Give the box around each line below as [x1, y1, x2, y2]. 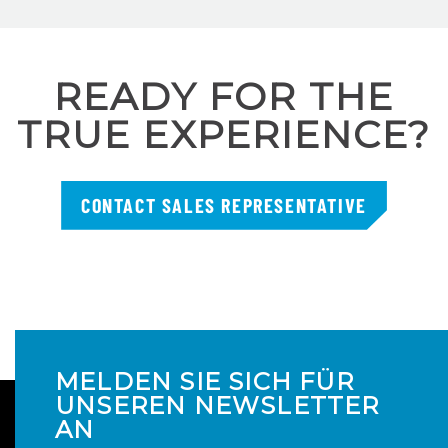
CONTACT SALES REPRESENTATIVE [81, 193, 367, 218]
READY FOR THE [54, 72, 394, 120]
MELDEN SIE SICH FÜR [55, 366, 354, 396]
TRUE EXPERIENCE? [17, 110, 431, 158]
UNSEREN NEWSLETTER [55, 390, 380, 420]
